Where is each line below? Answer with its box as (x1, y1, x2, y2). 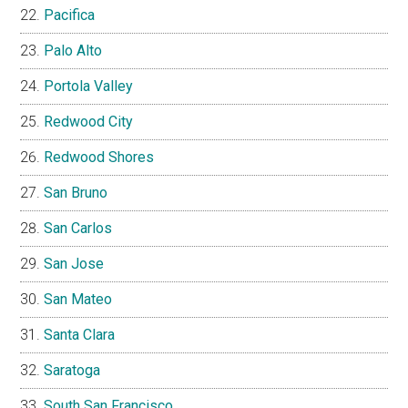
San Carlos (44, 219, 113, 237)
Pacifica (44, 5, 96, 24)
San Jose (44, 254, 105, 272)
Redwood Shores (44, 148, 155, 166)
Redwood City (44, 112, 134, 130)
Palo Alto (44, 41, 103, 59)
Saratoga (44, 361, 101, 379)
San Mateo (44, 290, 113, 308)
